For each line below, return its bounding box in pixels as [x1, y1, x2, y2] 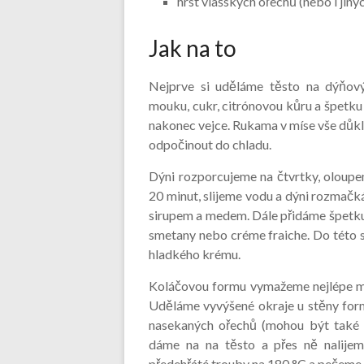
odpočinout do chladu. [149, 136, 271, 152]
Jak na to [149, 34, 236, 62]
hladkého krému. [149, 246, 240, 262]
